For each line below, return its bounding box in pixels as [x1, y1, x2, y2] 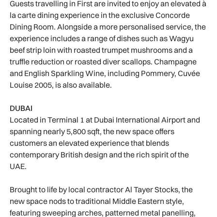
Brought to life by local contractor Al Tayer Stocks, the [10, 185, 193, 195]
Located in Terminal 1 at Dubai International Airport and [10, 115, 200, 125]
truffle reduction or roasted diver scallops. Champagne [10, 57, 197, 67]
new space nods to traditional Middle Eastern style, [10, 196, 184, 206]
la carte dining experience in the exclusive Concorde [10, 10, 190, 20]
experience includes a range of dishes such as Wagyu [10, 33, 194, 44]
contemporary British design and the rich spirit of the [10, 150, 189, 160]
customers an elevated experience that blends [10, 138, 169, 148]
